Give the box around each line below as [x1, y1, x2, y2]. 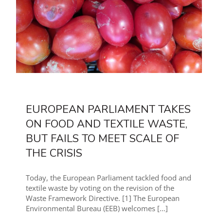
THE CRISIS [26, 145, 82, 161]
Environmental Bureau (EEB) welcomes [26, 203, 155, 213]
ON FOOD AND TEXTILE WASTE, [26, 116, 187, 131]
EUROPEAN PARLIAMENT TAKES [26, 102, 191, 117]
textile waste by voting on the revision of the [26, 182, 174, 193]
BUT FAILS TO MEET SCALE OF [26, 131, 179, 146]
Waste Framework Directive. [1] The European [26, 193, 180, 203]
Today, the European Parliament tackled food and [26, 172, 191, 182]
